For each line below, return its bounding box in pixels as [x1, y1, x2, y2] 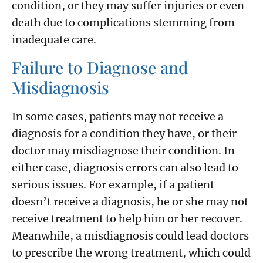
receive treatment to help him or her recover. [12, 211, 242, 225]
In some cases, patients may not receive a [12, 109, 224, 123]
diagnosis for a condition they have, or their [12, 126, 237, 140]
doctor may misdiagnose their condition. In [12, 143, 235, 157]
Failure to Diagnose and [12, 56, 188, 78]
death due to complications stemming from [12, 15, 235, 29]
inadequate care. [12, 32, 96, 46]
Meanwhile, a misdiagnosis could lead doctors [12, 228, 249, 242]
